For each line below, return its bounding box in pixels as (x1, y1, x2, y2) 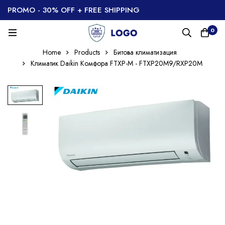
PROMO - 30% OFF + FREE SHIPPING (8, 5, 140, 16)
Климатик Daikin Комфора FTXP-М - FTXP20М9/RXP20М (31, 58, 202, 68)
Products (74, 47, 100, 57)
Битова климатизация (114, 47, 177, 57)
